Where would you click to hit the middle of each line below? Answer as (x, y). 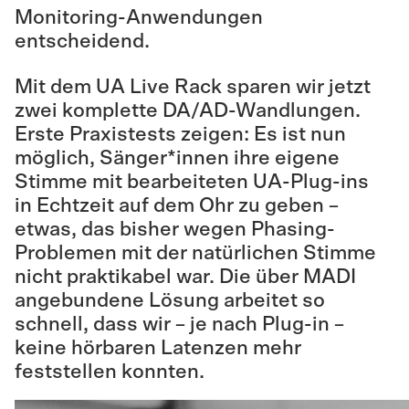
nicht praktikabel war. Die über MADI (185, 277)
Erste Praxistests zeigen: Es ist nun (180, 134)
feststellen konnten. (110, 372)
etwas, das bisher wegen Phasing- (175, 229)
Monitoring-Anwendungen (139, 17)
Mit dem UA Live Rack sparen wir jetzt (193, 87)
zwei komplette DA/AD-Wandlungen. (188, 110)
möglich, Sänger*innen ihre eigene (177, 158)
